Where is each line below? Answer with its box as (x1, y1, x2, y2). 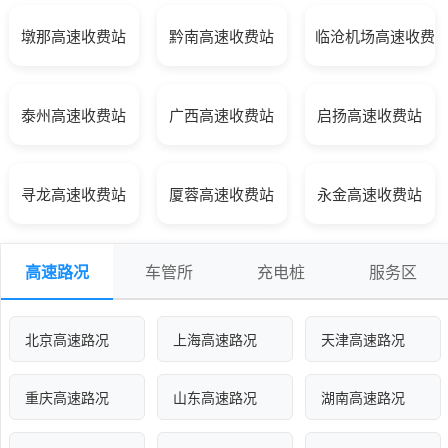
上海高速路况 (173, 333, 257, 349)
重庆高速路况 (25, 391, 109, 407)
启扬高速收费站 (317, 108, 423, 125)
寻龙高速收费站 (21, 187, 127, 204)
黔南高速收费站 (169, 29, 275, 46)
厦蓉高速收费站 (169, 187, 275, 204)
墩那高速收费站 (21, 29, 127, 46)
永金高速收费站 (317, 187, 423, 204)
